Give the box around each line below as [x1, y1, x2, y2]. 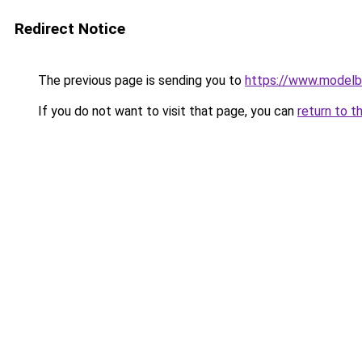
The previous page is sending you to [35, 73, 245, 88]
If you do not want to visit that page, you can [35, 103, 297, 119]
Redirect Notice [15, 19, 125, 38]
